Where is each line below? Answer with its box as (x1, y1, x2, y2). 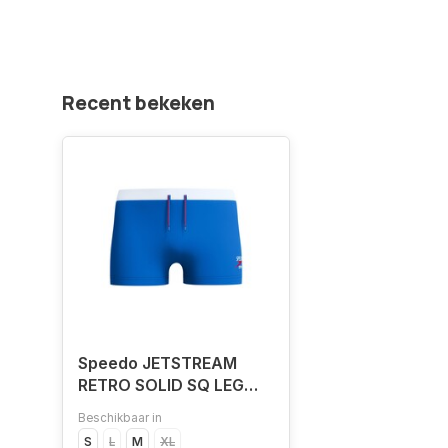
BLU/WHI (78, 397, 146, 417)
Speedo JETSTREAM (78, 353, 237, 373)
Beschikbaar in (78, 411, 162, 425)
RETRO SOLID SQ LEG (78, 375, 244, 395)
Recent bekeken (62, 90, 215, 116)
